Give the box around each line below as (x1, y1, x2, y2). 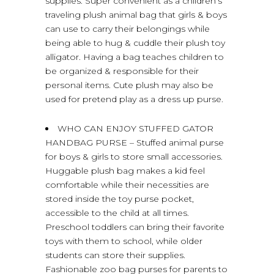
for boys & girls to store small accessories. (45, 150, 223, 162)
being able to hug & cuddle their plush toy (45, 37, 225, 48)
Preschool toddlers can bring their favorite (45, 221, 224, 232)
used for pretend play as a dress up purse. (45, 93, 223, 105)
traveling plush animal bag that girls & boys (45, 9, 227, 20)
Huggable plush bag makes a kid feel (45, 165, 205, 176)
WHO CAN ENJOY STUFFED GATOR (57, 122, 213, 134)
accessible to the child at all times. (45, 207, 189, 218)
